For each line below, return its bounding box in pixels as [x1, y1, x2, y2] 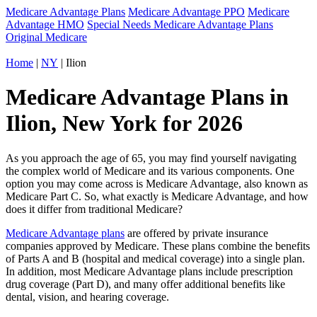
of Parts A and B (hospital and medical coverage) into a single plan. [6, 252, 305, 265]
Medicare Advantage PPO [128, 6, 245, 18]
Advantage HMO [6, 18, 84, 30]
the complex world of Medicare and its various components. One [6, 164, 294, 177]
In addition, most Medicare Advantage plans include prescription [6, 265, 293, 277]
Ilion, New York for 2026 [6, 110, 243, 137]
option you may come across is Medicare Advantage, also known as [6, 177, 308, 190]
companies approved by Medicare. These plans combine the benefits [6, 239, 310, 252]
